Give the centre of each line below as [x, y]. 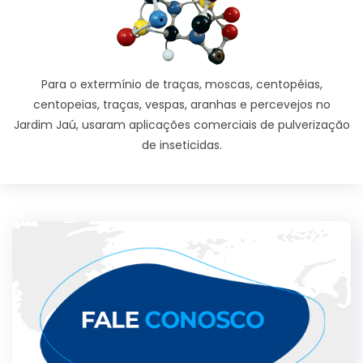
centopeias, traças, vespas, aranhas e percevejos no [181, 105]
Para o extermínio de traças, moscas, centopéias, [181, 85]
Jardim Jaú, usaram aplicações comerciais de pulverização [181, 125]
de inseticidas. [181, 145]
